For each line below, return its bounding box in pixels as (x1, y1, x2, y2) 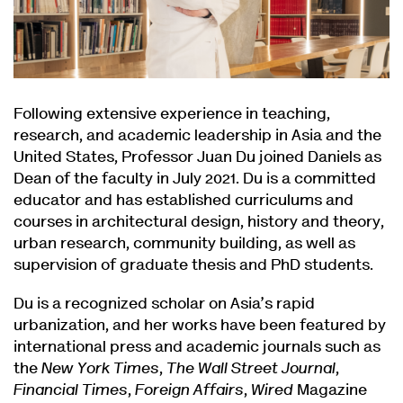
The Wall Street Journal (166, 361, 336, 378)
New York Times (41, 361, 159, 378)
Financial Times (13, 382, 128, 399)
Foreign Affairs (135, 382, 244, 399)
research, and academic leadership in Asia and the (13, 128, 381, 145)
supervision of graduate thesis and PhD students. (13, 257, 373, 274)
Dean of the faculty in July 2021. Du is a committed (13, 171, 376, 188)
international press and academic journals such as (13, 339, 381, 356)
